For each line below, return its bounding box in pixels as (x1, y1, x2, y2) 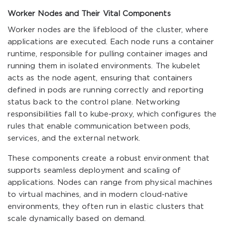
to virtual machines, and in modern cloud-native (8, 191, 188, 198)
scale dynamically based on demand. (8, 215, 146, 222)
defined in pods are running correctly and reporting (8, 87, 204, 93)
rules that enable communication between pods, (8, 123, 190, 130)
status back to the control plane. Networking (8, 99, 180, 105)
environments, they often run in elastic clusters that (8, 203, 204, 210)
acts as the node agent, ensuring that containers (8, 75, 193, 81)
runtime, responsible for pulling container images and (8, 51, 208, 57)
